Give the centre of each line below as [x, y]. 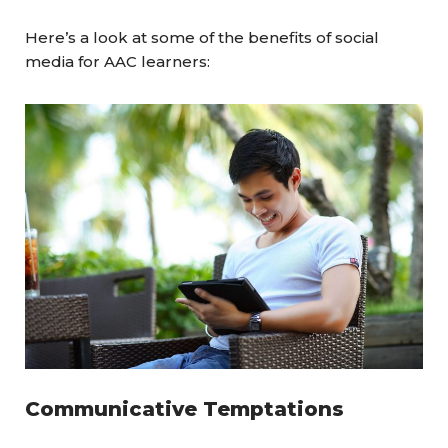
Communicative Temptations [184, 409]
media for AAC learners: [117, 61]
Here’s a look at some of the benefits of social [202, 37]
